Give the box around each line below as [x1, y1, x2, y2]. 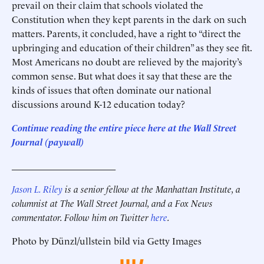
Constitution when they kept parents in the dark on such [12, 12, 246, 25]
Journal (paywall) [12, 135, 84, 148]
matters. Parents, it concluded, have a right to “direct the [12, 27, 241, 39]
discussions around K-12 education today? [12, 97, 185, 110]
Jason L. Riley [12, 182, 62, 195]
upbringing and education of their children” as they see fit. [12, 41, 252, 54]
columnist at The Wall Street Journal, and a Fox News [12, 196, 213, 209]
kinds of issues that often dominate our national [12, 83, 212, 96]
